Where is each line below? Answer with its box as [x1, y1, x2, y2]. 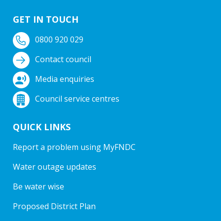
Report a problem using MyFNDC [13, 141, 136, 152]
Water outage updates [13, 161, 96, 172]
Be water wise [13, 181, 64, 192]
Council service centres [35, 93, 119, 104]
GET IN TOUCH [13, 13, 78, 25]
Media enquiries [35, 73, 94, 84]
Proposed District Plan [13, 200, 96, 212]
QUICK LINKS [13, 120, 71, 133]
